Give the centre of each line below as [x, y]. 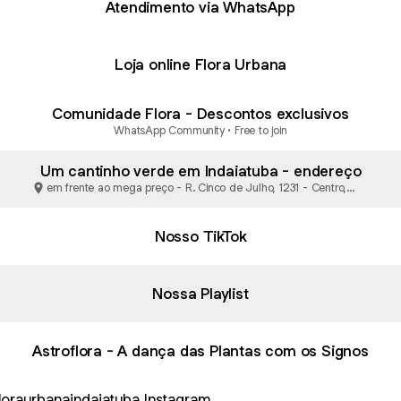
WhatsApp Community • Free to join [200, 130]
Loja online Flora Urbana [200, 64]
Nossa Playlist [200, 293]
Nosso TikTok [200, 236]
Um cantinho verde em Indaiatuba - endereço [200, 171]
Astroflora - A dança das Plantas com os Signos [200, 350]
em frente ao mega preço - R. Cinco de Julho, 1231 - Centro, [197, 187]
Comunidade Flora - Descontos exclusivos [200, 113]
